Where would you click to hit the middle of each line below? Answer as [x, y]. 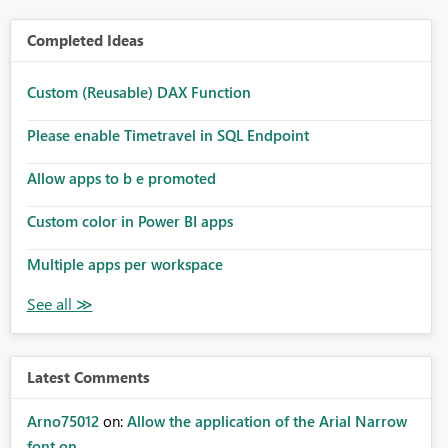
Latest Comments [88, 377]
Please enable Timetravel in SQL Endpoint [167, 135]
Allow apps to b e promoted [121, 178]
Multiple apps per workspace [124, 264]
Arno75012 [62, 421]
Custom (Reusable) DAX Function [138, 92]
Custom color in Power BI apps [129, 221]
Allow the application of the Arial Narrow [266, 421]
